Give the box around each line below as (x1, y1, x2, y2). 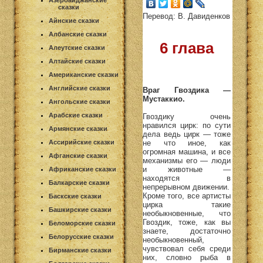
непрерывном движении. (143, 182, 230, 191)
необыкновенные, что (143, 208, 231, 218)
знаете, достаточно (143, 226, 231, 235)
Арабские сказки (49, 112, 103, 119)
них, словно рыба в (143, 252, 231, 262)
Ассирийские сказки (49, 139, 114, 146)
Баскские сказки (49, 193, 102, 200)
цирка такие (143, 200, 231, 209)
